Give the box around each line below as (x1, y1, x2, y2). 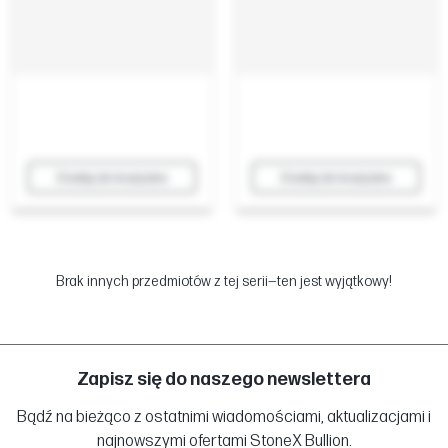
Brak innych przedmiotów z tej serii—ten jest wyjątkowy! (56, 272, 392, 290)
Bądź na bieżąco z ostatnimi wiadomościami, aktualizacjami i (17, 408, 431, 428)
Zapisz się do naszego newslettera (77, 369, 371, 391)
